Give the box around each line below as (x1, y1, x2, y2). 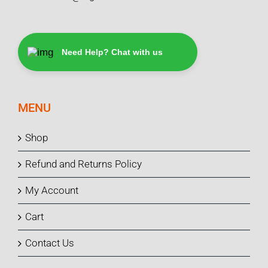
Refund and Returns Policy (25, 157, 142, 170)
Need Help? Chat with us (62, 47, 163, 57)
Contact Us (25, 236, 74, 249)
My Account (25, 184, 78, 196)
